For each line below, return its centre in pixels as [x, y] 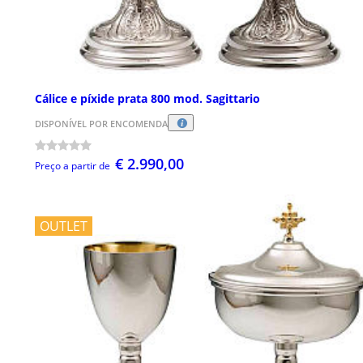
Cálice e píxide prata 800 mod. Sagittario [147, 99]
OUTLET [64, 226]
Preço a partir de [73, 166]
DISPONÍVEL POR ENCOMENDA [101, 123]
